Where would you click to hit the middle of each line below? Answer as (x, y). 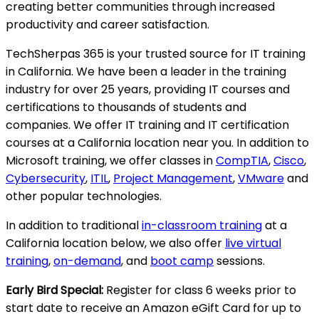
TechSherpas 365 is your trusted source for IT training (156, 54)
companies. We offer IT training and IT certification (147, 125)
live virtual (253, 244)
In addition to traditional (74, 226)
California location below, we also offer (115, 244)
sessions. (239, 261)
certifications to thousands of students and (126, 108)
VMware (261, 179)
